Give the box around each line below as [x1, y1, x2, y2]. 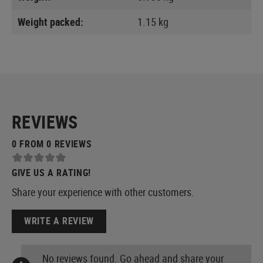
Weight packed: [18, 14, 83, 29]
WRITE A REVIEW [24, 214, 94, 228]
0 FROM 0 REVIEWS [12, 137, 92, 150]
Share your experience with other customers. [12, 184, 194, 199]
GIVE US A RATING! [12, 166, 91, 179]
